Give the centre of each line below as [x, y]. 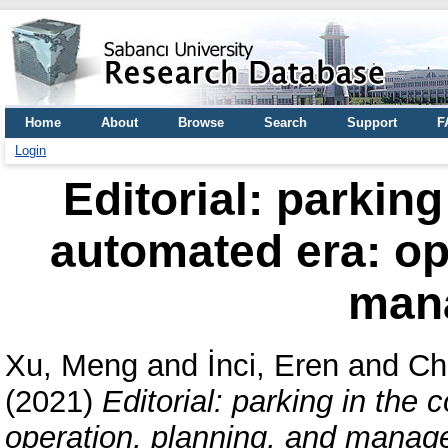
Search [285, 122]
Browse [201, 122]
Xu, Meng [71, 365]
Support [372, 122]
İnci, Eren [273, 365]
